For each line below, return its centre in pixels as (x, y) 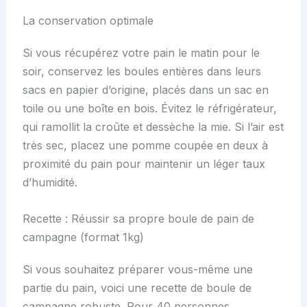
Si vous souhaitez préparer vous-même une (137, 269)
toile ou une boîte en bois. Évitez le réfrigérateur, (149, 109)
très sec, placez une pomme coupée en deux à (145, 146)
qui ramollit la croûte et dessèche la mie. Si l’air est (153, 127)
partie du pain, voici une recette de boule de (137, 287)
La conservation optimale (88, 21)
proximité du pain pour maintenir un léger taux (144, 164)
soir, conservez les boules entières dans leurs (142, 72)
